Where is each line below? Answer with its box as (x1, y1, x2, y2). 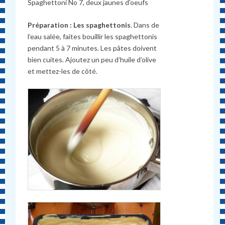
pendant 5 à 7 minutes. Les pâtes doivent (28, 44, 157, 53)
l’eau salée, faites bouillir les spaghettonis (28, 32, 158, 41)
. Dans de (131, 21, 160, 30)
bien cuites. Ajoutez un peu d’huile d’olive (28, 55, 157, 64)
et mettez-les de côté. (28, 67, 98, 76)
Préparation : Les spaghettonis (28, 21, 131, 30)
